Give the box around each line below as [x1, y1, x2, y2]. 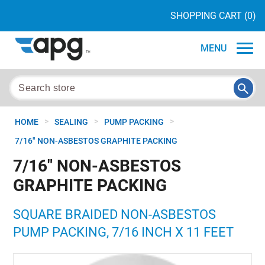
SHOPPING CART [170, 10, 242, 21]
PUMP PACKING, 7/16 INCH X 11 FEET [13, 225, 234, 240]
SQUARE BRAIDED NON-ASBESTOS [13, 207, 216, 222]
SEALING [54, 117, 88, 127]
